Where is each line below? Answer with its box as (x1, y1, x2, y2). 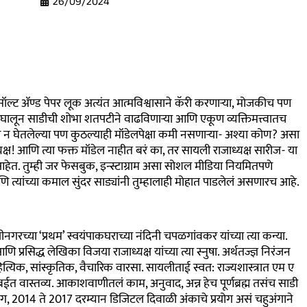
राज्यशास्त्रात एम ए (217, 258, 294, 279)
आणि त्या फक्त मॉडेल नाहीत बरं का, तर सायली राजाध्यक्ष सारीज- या (16, 140, 297, 161)
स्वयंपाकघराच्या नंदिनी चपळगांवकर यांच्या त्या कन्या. (64, 226, 287, 247)
